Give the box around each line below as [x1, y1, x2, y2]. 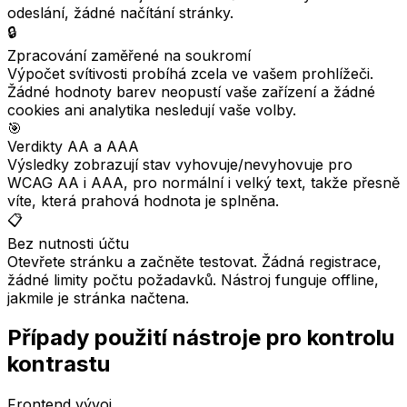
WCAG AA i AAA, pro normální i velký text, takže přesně [7, 173, 400, 192]
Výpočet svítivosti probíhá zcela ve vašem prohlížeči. [7, 64, 373, 83]
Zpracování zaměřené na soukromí [7, 45, 251, 65]
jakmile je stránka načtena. [7, 288, 189, 307]
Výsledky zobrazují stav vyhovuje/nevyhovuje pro [7, 154, 352, 174]
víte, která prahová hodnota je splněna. [7, 191, 279, 210]
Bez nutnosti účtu [7, 233, 129, 253]
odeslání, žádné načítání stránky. [7, 3, 233, 22]
